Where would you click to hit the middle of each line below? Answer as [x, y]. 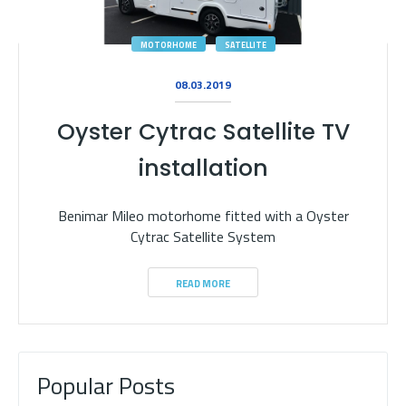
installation [203, 168]
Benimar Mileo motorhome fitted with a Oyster [203, 216]
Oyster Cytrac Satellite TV [203, 132]
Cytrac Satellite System [203, 237]
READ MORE [203, 284]
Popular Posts [106, 386]
